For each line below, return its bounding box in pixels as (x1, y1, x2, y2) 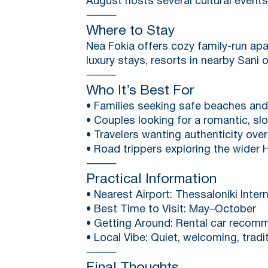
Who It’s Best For (86, 84, 194, 98)
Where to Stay (86, 25, 175, 38)
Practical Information (86, 173, 217, 186)
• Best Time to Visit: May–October (86, 204, 256, 215)
